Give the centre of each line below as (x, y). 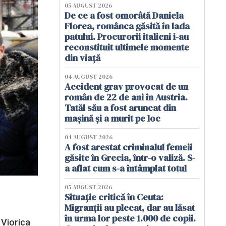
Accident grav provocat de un (126, 87)
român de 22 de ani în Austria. (126, 97)
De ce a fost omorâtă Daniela (124, 15)
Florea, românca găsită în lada (127, 26)
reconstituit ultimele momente (127, 47)
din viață (82, 58)
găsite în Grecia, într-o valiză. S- (130, 158)
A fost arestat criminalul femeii (128, 147)
